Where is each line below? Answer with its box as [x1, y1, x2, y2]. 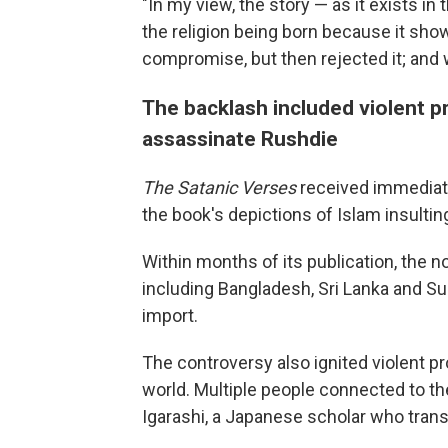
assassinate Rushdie [142, 126, 338, 151]
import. [142, 305, 198, 326]
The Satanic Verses [142, 177, 296, 198]
